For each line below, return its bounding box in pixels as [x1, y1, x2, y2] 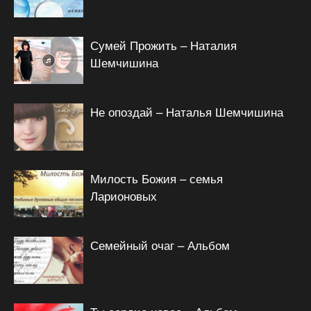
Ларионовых [90, 186, 157, 204]
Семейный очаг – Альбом [90, 235, 230, 253]
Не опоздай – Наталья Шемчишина [90, 102, 283, 120]
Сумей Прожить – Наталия [90, 35, 237, 53]
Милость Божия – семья [90, 169, 223, 187]
